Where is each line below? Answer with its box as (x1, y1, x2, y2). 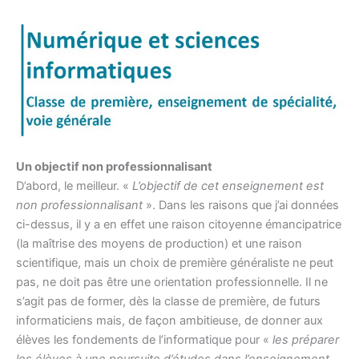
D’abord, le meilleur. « (16, 179, 132, 194)
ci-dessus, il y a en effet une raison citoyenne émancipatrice (16, 217, 341, 232)
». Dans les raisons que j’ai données (143, 198, 339, 213)
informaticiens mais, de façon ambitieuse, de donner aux (16, 313, 323, 329)
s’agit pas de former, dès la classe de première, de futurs (16, 294, 321, 309)
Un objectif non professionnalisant (16, 159, 212, 175)
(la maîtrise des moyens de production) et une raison (16, 236, 302, 252)
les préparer (272, 333, 339, 348)
